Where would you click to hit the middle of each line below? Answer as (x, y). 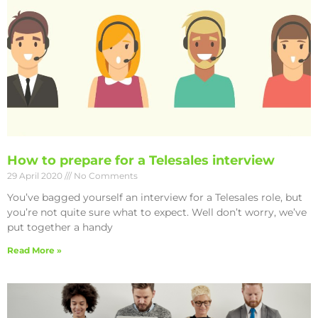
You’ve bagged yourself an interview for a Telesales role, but (155, 198)
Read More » (34, 251)
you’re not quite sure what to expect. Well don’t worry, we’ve (157, 213)
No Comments (105, 176)
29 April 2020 (36, 176)
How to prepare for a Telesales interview (141, 161)
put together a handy (60, 227)
